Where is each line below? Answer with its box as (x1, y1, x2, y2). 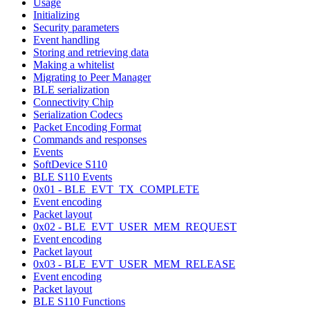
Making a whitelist (33, 58, 114, 71)
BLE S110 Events (33, 170, 112, 183)
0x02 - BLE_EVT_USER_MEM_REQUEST (33, 220, 237, 232)
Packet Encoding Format (33, 120, 141, 133)
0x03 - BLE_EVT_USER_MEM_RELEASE (33, 257, 235, 270)
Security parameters (33, 21, 119, 33)
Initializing (33, 8, 80, 21)
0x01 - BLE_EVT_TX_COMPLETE (33, 183, 199, 195)
